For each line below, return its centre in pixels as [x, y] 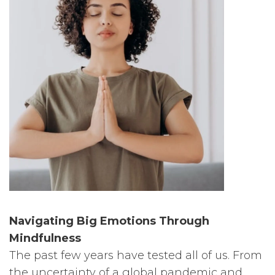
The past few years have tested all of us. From [136, 255]
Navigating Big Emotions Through [109, 221]
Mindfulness [45, 238]
